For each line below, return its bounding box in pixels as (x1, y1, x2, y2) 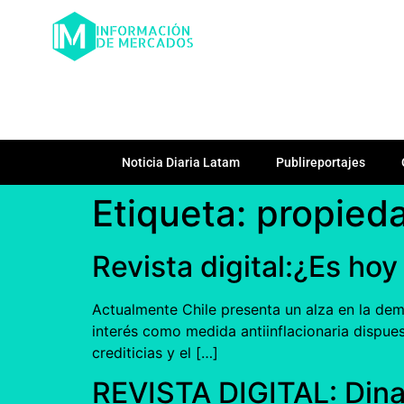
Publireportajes (276, 154, 365, 170)
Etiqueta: (92, 190, 256, 235)
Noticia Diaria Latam (122, 154, 240, 170)
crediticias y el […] (92, 343, 218, 362)
